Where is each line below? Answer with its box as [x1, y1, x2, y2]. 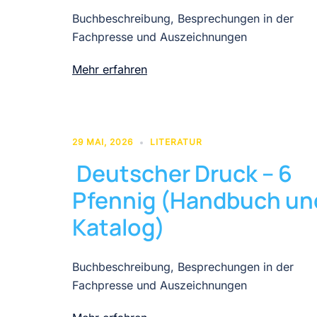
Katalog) [72, 211, 165, 243]
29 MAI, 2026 [72, 136, 133, 147]
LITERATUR [150, 136, 202, 147]
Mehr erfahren [72, 62, 147, 76]
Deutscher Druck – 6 [72, 157, 292, 189]
